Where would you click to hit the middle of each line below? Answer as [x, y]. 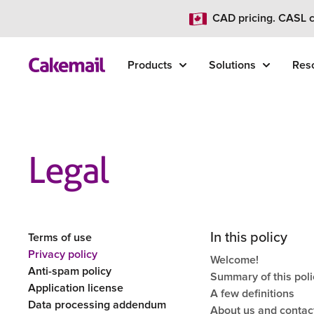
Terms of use [60, 237]
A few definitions [252, 293]
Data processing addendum [97, 305]
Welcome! [234, 260]
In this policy [248, 237]
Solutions [233, 65]
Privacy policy [63, 254]
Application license [76, 288]
